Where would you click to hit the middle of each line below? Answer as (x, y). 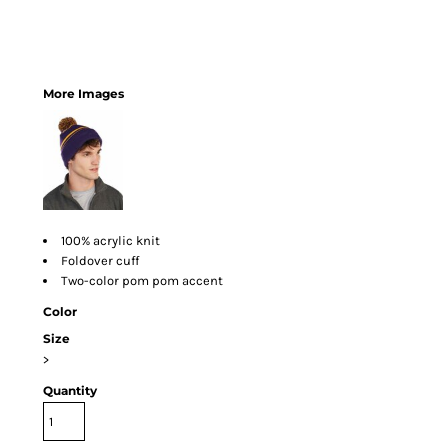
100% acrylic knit (110, 240)
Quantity (70, 390)
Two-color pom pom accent (142, 280)
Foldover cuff (100, 260)
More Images (83, 93)
